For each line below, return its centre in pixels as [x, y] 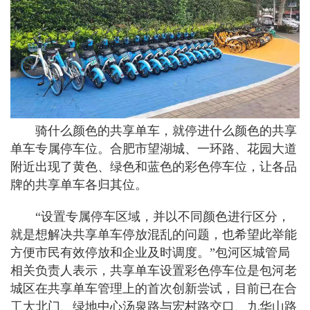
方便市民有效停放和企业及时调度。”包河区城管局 [150, 252]
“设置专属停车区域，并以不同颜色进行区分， [150, 216]
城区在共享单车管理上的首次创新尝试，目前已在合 [154, 288]
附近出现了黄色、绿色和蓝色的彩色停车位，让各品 [154, 166]
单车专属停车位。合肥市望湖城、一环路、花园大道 [154, 148]
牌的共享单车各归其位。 [79, 184]
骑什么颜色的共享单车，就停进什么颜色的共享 [154, 130]
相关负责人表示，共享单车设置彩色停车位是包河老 [154, 270]
